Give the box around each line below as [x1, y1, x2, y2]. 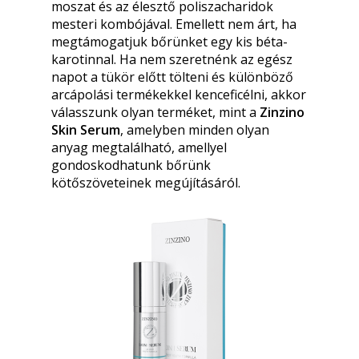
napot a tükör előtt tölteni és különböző [51, 68, 293, 86]
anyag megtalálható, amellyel [51, 139, 227, 156]
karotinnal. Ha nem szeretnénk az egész [51, 50, 292, 68]
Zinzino [260, 103, 305, 121]
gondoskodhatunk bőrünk [51, 156, 211, 174]
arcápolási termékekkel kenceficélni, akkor [51, 86, 306, 103]
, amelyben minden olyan [120, 121, 269, 139]
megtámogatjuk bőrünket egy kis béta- [51, 33, 288, 50]
